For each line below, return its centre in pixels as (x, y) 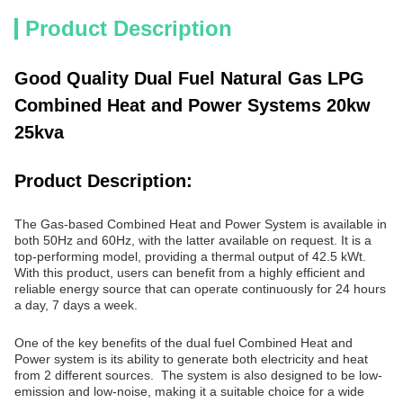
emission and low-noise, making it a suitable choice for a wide (189, 391)
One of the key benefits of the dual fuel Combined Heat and (184, 343)
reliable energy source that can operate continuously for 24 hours (200, 289)
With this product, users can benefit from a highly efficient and (190, 273)
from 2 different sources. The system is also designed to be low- (198, 375)
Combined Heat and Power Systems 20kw (193, 105)
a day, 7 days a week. (76, 305)
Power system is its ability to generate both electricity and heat (191, 359)
